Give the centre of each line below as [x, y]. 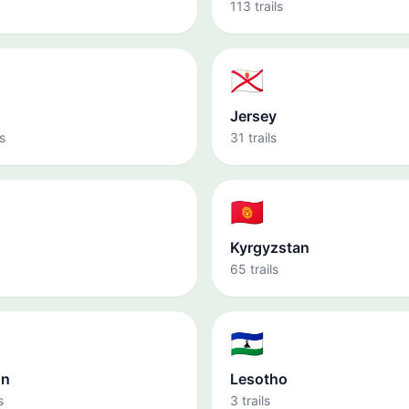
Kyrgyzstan [270, 247]
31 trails [253, 137]
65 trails [254, 269]
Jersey [253, 116]
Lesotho [259, 379]
